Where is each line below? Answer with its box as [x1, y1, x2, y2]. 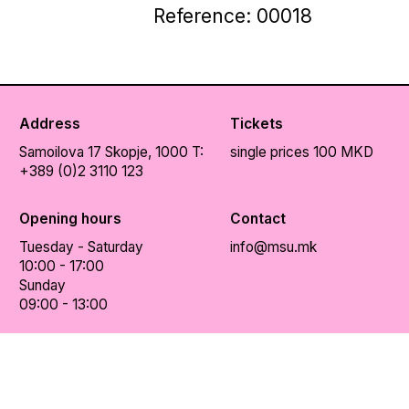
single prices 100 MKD [229, 142, 373, 161]
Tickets [229, 114, 283, 132]
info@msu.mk [229, 237, 317, 256]
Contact [229, 209, 286, 227]
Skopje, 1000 [104, 142, 188, 161]
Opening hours [18, 209, 121, 227]
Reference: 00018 [152, 4, 312, 27]
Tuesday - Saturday [18, 237, 143, 256]
